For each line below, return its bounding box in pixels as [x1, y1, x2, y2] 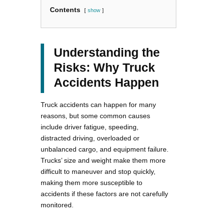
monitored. [41, 201, 76, 209]
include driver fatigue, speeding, [41, 123, 139, 131]
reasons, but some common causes [41, 112, 150, 120]
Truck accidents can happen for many [41, 101, 156, 109]
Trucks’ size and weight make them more [41, 156, 166, 165]
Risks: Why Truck [54, 61, 155, 75]
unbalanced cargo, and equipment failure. [41, 145, 169, 154]
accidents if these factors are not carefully [41, 190, 168, 198]
